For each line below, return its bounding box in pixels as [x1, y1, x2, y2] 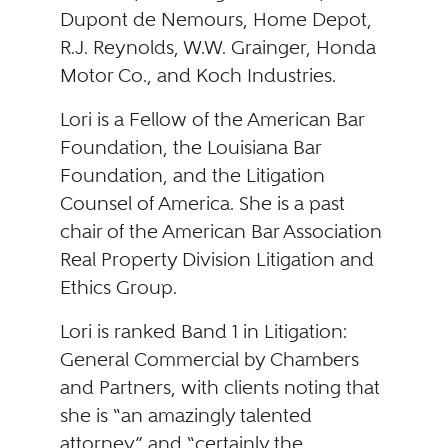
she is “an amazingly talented [59, 404, 312, 427]
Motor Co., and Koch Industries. [59, 64, 336, 87]
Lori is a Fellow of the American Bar [59, 108, 364, 131]
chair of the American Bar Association [59, 220, 382, 243]
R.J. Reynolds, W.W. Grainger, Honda [59, 36, 376, 59]
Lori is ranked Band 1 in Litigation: [59, 320, 347, 343]
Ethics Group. [59, 276, 177, 299]
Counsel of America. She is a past [59, 192, 345, 215]
